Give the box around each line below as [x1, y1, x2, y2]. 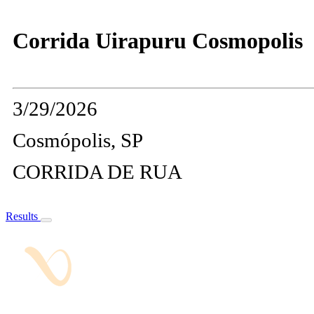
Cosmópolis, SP [13, 129, 143, 152]
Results [6, 210, 41, 223]
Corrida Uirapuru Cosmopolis [13, 28, 303, 54]
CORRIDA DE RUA [13, 161, 182, 184]
